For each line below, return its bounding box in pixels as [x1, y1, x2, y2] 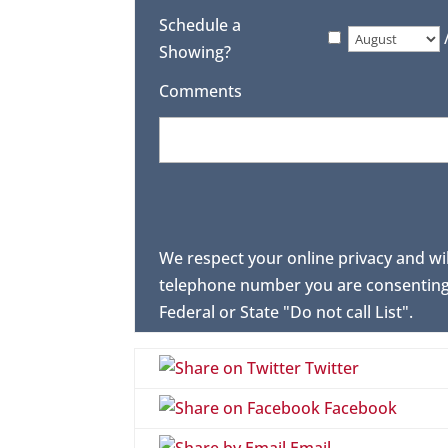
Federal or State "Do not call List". [159, 301, 414, 324]
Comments [159, 80, 243, 103]
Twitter [301, 357, 360, 380]
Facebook [320, 397, 398, 420]
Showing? [159, 41, 232, 64]
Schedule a [159, 14, 242, 37]
